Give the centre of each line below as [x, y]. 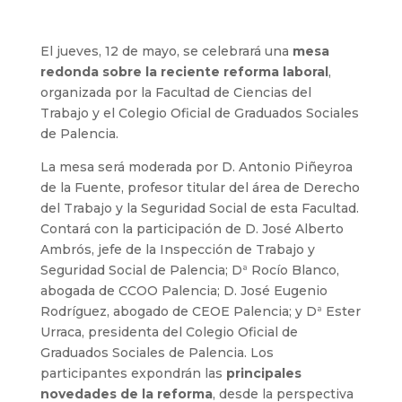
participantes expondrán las [133, 373]
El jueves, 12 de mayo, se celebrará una [166, 51]
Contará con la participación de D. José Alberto [192, 229]
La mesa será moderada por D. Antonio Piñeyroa [196, 167]
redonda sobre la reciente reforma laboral [184, 72]
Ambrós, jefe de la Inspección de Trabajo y [177, 249]
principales [263, 373]
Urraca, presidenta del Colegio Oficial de [169, 332]
